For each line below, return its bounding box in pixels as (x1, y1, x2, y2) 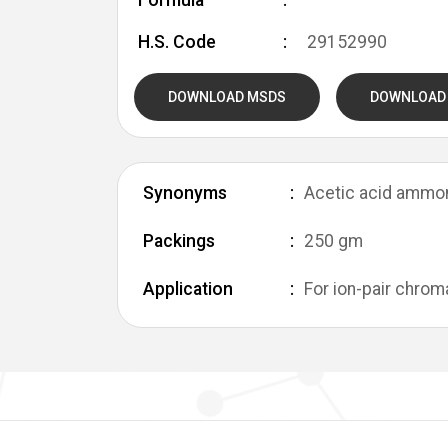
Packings (143, 231, 215, 251)
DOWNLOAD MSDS (168, 89, 286, 105)
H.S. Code (138, 32, 216, 52)
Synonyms (143, 183, 227, 203)
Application (143, 279, 233, 299)
